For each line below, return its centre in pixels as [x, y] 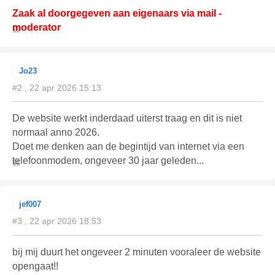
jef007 [30, 204]
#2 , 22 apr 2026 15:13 [57, 87]
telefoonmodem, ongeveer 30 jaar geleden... [108, 161]
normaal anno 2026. [56, 133]
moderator [37, 27]
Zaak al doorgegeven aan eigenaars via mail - [117, 13]
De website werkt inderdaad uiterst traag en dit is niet [127, 118]
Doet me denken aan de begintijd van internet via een [128, 147]
